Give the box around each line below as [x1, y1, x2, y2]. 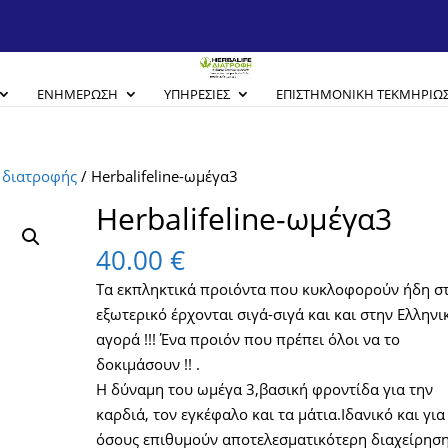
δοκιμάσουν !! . [96, 354, 201, 374]
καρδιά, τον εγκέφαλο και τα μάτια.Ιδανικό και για [96, 404, 446, 424]
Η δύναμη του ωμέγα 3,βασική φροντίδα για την [96, 379, 434, 399]
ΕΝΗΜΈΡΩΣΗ [36, 85, 118, 103]
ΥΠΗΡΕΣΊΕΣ [163, 85, 230, 103]
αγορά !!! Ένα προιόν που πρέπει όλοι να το [96, 329, 401, 349]
